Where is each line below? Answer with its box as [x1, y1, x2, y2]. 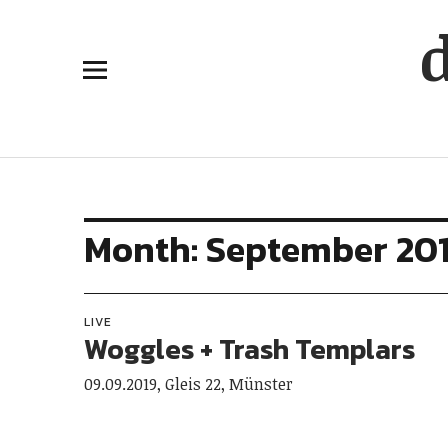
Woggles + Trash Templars [84, 328, 415, 370]
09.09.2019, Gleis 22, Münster [84, 373, 293, 395]
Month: [84, 222, 206, 276]
